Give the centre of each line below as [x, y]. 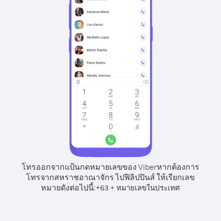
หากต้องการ [178, 167]
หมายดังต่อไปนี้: [68, 187]
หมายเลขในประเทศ [148, 188]
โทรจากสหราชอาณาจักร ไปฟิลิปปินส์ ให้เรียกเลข [110, 177]
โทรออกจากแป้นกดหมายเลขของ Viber [89, 167]
